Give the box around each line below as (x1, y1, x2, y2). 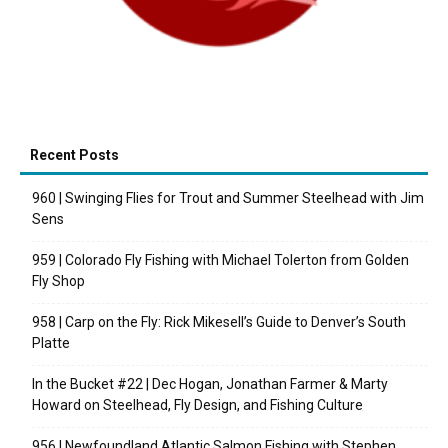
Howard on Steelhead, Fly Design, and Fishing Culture (32, 396, 363, 413)
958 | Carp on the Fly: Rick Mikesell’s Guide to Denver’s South (32, 313, 406, 330)
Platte (32, 334, 70, 351)
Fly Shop (32, 272, 85, 289)
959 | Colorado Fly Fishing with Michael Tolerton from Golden (32, 251, 409, 268)
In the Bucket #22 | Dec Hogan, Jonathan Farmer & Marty (32, 375, 388, 392)
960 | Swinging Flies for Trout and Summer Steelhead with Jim (32, 189, 424, 206)
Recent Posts (30, 146, 119, 163)
